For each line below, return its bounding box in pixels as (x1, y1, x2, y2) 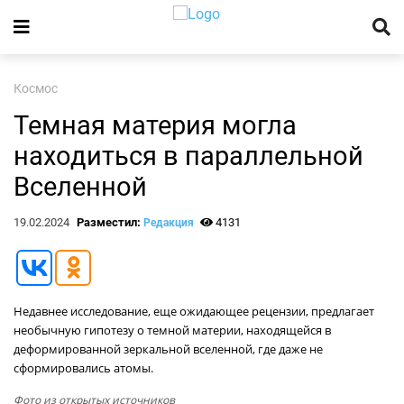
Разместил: (76, 216, 143, 229)
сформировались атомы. (14, 360, 153, 376)
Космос (14, 81, 58, 96)
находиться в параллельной (14, 141, 363, 171)
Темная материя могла (14, 110, 297, 141)
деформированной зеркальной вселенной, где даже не (14, 341, 323, 357)
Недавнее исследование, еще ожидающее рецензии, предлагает (14, 303, 374, 319)
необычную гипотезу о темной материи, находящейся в (14, 322, 331, 338)
